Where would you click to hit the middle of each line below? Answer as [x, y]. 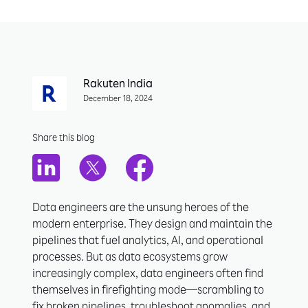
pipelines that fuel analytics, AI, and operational [148, 242]
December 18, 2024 [118, 99]
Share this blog [64, 139]
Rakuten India [118, 85]
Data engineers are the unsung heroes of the [141, 209]
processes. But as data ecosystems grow [130, 258]
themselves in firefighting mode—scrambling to [148, 291]
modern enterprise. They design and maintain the [152, 225]
